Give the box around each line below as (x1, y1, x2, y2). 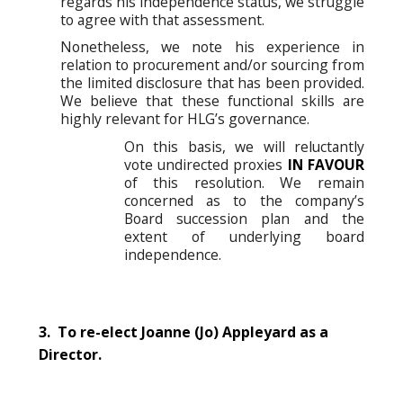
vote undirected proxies (123, 154, 288, 175)
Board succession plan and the (123, 208, 364, 228)
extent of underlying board (123, 226, 364, 246)
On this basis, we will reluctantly (123, 136, 364, 157)
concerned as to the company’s (123, 190, 364, 210)
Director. (39, 344, 102, 364)
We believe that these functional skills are (60, 91, 364, 112)
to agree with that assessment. (60, 9, 264, 30)
